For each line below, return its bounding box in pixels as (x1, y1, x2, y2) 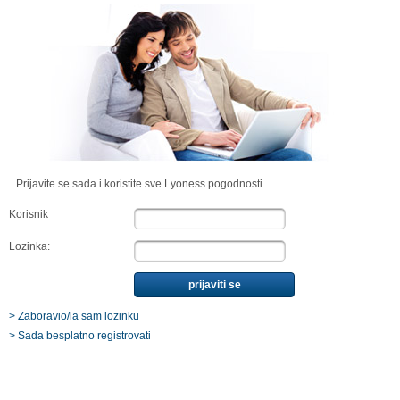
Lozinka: (9, 240, 50, 253)
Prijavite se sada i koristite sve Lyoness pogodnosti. (16, 178, 265, 190)
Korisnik (9, 208, 48, 221)
